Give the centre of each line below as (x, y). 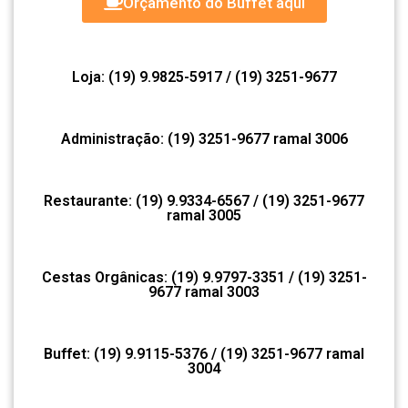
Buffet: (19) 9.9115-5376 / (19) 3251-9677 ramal (204, 353)
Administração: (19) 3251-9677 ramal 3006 (204, 138)
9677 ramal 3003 (204, 291)
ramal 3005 (204, 215)
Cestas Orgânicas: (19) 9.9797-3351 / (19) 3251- (204, 277)
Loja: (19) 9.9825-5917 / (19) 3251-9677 (204, 76)
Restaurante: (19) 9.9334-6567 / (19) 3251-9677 (204, 200)
